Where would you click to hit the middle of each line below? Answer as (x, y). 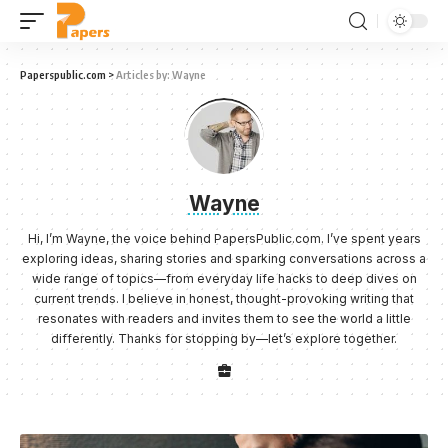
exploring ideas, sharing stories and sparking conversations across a (224, 258)
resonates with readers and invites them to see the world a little (224, 318)
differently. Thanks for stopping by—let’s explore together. (224, 338)
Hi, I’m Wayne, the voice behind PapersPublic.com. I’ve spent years (224, 238)
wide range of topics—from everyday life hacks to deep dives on (224, 278)
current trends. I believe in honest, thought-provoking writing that (224, 298)
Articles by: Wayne (161, 74)
